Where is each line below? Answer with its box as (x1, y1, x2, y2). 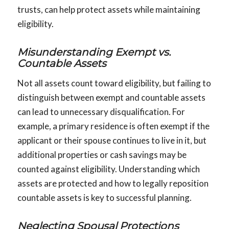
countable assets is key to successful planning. (17, 192, 192, 203)
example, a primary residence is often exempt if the (17, 121, 210, 132)
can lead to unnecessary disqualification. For (17, 106, 185, 118)
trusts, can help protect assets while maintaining (17, 4, 200, 15)
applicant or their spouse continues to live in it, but (17, 135, 207, 146)
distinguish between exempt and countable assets (17, 92, 205, 103)
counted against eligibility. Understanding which (17, 164, 200, 175)
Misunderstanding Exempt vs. (17, 45, 171, 58)
